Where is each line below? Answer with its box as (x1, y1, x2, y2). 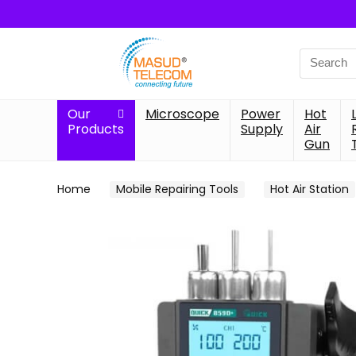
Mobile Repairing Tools (116, 181, 238, 197)
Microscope (145, 105, 219, 123)
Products (68, 120, 124, 138)
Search (299, 48, 340, 65)
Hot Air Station (270, 181, 349, 197)
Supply (241, 120, 283, 138)
